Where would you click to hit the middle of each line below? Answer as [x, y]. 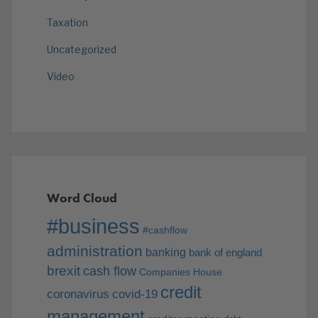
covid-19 [135, 295]
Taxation [67, 23]
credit [181, 292]
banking [166, 253]
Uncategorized [82, 50]
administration [95, 251]
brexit [64, 271]
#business [93, 226]
